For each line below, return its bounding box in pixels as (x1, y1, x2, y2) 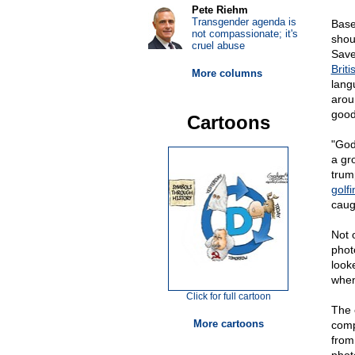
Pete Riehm (191, 4, 248, 16)
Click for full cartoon (185, 291, 271, 302)
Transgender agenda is (191, 16, 296, 28)
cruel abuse (191, 40, 245, 52)
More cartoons (193, 318, 264, 330)
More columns (191, 67, 262, 79)
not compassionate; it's (191, 28, 298, 40)
